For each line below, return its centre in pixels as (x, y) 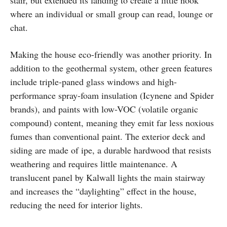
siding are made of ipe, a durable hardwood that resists (111, 150)
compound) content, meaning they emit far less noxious (112, 123)
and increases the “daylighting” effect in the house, (103, 191)
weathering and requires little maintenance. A (94, 164)
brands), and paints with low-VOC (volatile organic (104, 109)
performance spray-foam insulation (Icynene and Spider (112, 96)
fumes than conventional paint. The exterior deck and (108, 137)
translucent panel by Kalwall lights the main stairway (108, 178)
